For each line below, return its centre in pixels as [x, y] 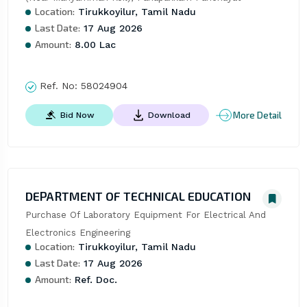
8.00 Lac [93, 45]
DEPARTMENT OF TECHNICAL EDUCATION [138, 196]
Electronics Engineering [77, 233]
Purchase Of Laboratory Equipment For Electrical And [145, 215]
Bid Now [77, 115]
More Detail [258, 115]
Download [169, 115]
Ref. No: [58, 86]
